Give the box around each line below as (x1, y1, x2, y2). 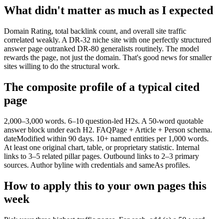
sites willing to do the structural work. (4, 62, 120, 70)
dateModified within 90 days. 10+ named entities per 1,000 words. (4, 134, 209, 143)
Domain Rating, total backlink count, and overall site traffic (4, 26, 186, 35)
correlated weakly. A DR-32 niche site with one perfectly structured (4, 35, 211, 44)
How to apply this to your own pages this (4, 179, 206, 192)
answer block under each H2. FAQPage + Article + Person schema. (4, 125, 212, 134)
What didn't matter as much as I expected (4, 4, 213, 17)
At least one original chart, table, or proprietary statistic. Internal (4, 143, 199, 152)
